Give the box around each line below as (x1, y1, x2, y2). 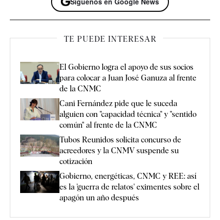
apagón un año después (59, 192, 139, 202)
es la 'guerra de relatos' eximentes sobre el (59, 182, 199, 192)
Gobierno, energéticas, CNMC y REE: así (59, 171, 196, 181)
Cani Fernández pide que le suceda (59, 98, 177, 108)
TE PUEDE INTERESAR (63, 34, 157, 44)
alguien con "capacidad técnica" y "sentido (59, 109, 196, 119)
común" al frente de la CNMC (59, 120, 157, 130)
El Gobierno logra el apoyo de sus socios (59, 62, 193, 72)
